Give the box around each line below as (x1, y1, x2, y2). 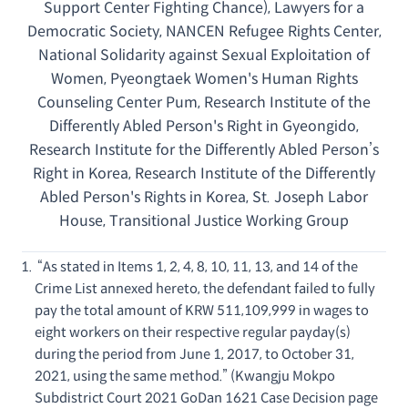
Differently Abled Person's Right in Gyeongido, (49, 117, 359, 136)
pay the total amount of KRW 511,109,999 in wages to (35, 302, 369, 319)
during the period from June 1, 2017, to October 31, (35, 346, 354, 362)
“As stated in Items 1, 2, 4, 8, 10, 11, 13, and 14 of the (35, 259, 358, 275)
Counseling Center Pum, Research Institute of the (37, 93, 371, 112)
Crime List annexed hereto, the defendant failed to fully (35, 280, 375, 297)
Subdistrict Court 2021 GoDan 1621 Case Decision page (35, 390, 378, 406)
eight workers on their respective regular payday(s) (35, 324, 351, 341)
